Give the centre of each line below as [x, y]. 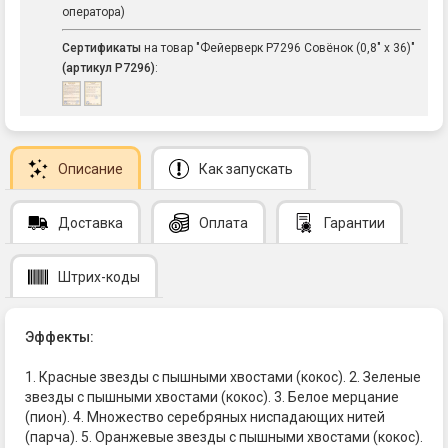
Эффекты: [59, 336]
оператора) [93, 12]
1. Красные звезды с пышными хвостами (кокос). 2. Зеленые [223, 376]
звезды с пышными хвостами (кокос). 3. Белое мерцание [212, 396]
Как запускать [246, 168]
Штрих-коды [99, 276]
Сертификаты [101, 48]
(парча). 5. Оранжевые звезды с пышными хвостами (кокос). [224, 436]
